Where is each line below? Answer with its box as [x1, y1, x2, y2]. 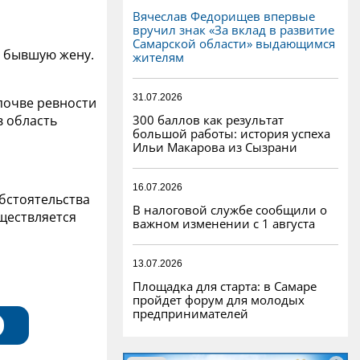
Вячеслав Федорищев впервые [133, 7, 315, 24]
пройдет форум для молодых [133, 291, 305, 308]
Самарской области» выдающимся [133, 35, 335, 51]
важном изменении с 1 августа [133, 215, 315, 231]
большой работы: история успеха [133, 125, 330, 141]
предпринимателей [133, 305, 248, 321]
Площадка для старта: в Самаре [133, 277, 317, 294]
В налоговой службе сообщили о [133, 201, 327, 218]
